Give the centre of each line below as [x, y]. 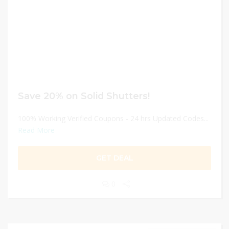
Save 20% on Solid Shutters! [84, 96]
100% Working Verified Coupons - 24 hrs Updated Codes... [113, 118]
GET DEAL [114, 158]
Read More [36, 130]
